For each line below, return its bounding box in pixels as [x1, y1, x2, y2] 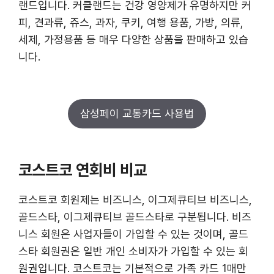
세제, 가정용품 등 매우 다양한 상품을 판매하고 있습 [18, 32, 248, 46]
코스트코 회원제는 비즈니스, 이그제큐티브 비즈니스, [18, 193, 252, 206]
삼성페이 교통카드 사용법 [80, 106, 194, 120]
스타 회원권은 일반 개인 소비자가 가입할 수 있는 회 [18, 244, 248, 257]
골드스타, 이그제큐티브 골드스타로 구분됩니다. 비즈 [18, 210, 251, 223]
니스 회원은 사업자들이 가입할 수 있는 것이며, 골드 [18, 227, 248, 240]
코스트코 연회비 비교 [18, 160, 147, 179]
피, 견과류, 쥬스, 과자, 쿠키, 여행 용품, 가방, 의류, [18, 15, 243, 29]
